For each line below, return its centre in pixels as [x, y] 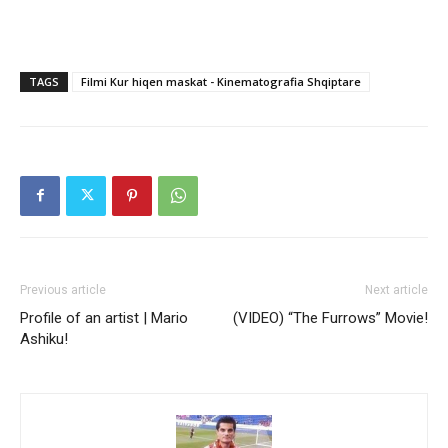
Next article [396, 289]
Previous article [63, 289]
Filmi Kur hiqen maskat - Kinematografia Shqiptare [221, 81]
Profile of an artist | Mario [104, 317]
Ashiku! [44, 338]
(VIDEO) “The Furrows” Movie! [330, 317]
